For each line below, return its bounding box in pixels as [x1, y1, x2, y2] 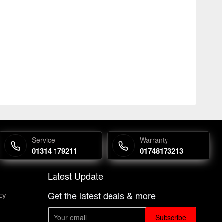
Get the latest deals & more [48, 189, 156, 202]
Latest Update [48, 169, 103, 182]
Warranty [139, 135, 168, 145]
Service [32, 135, 55, 145]
